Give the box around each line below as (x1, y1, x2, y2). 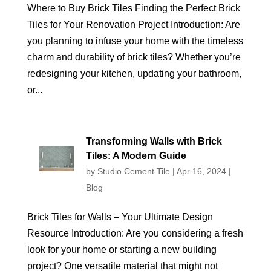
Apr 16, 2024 (176, 166, 226, 176)
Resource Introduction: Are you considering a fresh (27, 228, 243, 238)
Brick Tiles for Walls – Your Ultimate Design (27, 212, 213, 222)
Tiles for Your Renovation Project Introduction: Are (27, 19, 240, 30)
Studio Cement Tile (97, 166, 170, 176)
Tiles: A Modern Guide (85, 151, 186, 161)
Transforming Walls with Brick (85, 136, 222, 146)
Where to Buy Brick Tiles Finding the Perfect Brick (27, 3, 240, 13)
